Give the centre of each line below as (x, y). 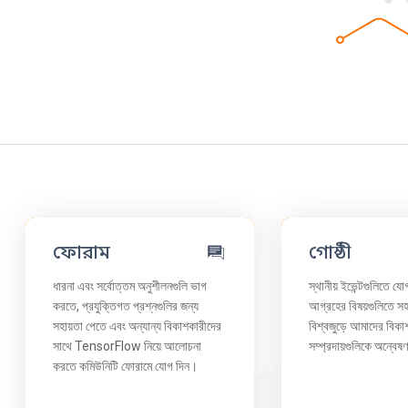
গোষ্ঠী (330, 252)
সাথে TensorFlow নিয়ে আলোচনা (127, 346)
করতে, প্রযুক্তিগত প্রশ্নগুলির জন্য (126, 306)
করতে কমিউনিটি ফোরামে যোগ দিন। (126, 366)
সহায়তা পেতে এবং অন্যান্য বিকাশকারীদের (138, 326)
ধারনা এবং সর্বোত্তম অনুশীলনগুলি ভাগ (130, 286)
